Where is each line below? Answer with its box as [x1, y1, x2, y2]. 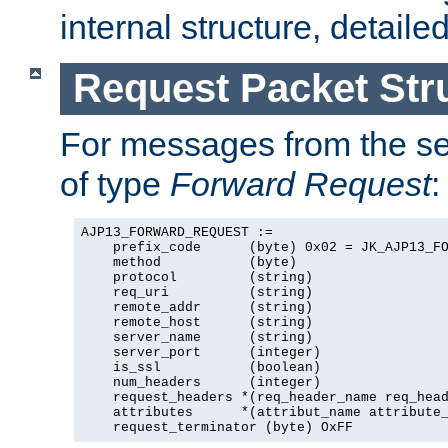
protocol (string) [81, 269, 313, 285]
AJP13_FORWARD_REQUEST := [81, 224, 273, 240]
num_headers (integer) [81, 374, 321, 390]
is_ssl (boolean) [81, 359, 321, 375]
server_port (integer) [81, 344, 321, 360]
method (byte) [81, 254, 297, 270]
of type [60, 164, 170, 203]
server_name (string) [81, 329, 313, 345]
